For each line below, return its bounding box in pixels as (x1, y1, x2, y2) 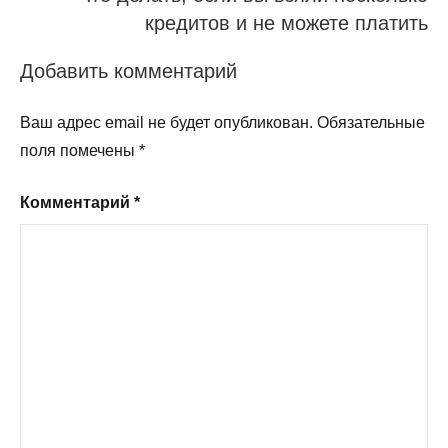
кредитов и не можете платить (145, 12, 428, 35)
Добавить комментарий (20, 60, 237, 83)
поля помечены (20, 142, 139, 160)
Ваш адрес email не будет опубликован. (20, 114, 313, 132)
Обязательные (317, 114, 425, 132)
